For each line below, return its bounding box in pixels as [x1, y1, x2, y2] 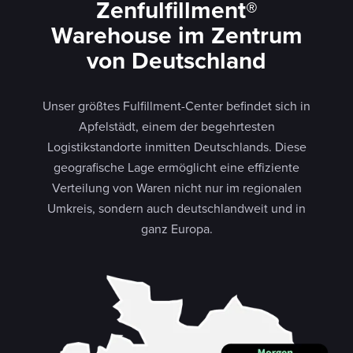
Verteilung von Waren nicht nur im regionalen [51, 178, 302, 196]
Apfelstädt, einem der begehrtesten [78, 117, 275, 135]
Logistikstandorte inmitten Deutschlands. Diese [46, 137, 307, 155]
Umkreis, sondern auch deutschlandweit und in [47, 199, 306, 217]
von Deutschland [87, 43, 266, 77]
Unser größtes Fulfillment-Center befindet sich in [43, 96, 310, 114]
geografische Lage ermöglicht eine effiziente [54, 158, 299, 176]
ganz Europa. [140, 219, 213, 237]
